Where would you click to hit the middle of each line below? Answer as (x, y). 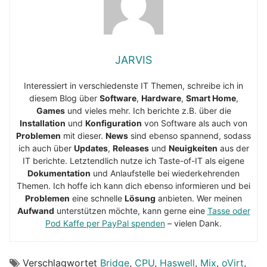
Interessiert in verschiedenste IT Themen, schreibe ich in (133, 86)
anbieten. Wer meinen (199, 198)
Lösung (140, 198)
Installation (43, 123)
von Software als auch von (195, 123)
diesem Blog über (64, 98)
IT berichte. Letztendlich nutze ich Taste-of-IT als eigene (133, 161)
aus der (233, 148)
